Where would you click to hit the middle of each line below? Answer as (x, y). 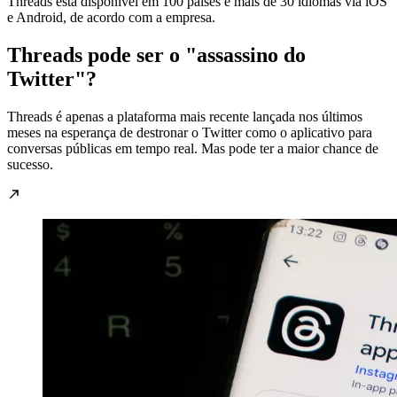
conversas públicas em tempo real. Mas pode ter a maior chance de (193, 148)
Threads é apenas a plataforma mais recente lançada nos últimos (185, 116)
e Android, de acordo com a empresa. (111, 18)
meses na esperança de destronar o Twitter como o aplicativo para (190, 132)
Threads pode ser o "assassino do (156, 55)
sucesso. (30, 164)
